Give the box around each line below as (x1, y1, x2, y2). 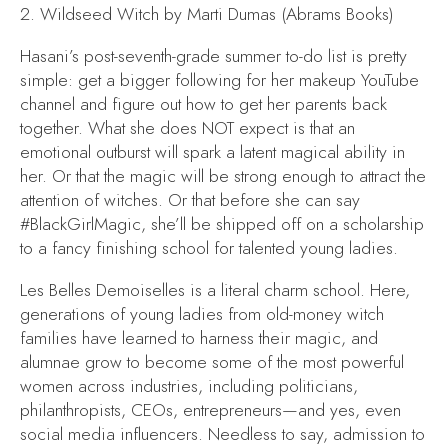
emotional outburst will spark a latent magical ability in (20, 139, 405, 164)
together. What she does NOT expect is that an (20, 115, 355, 140)
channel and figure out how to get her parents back (20, 91, 387, 116)
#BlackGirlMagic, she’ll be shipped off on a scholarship (20, 211, 424, 236)
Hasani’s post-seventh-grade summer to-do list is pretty (20, 43, 407, 68)
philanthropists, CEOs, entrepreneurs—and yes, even (20, 397, 401, 422)
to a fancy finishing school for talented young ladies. (20, 235, 398, 260)
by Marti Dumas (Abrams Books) (159, 2, 394, 27)
